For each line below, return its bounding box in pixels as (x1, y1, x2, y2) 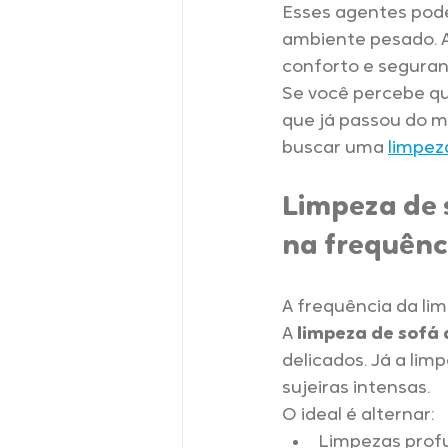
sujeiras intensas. (282, 379, 430, 399)
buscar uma (282, 139, 388, 159)
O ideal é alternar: (282, 406, 434, 426)
